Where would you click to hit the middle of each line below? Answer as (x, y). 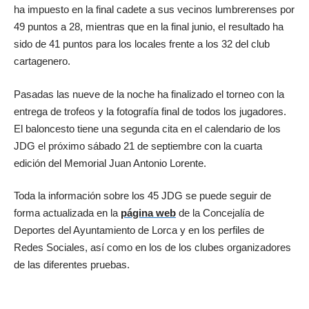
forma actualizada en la (67, 213)
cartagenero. (42, 61)
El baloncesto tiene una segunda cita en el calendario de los (147, 128)
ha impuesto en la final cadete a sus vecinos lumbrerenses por (154, 10)
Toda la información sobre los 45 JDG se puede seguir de (142, 196)
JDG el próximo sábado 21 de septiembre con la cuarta (138, 146)
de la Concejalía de (220, 213)
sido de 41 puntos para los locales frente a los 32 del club (142, 44)
